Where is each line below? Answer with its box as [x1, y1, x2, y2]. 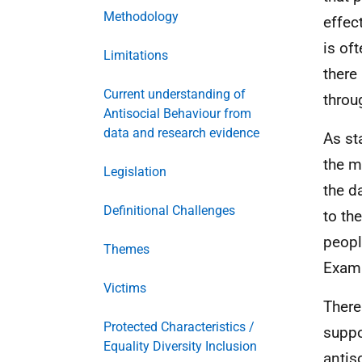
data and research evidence [103, 125, 259, 141]
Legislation [103, 164, 166, 179]
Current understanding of [103, 86, 246, 102]
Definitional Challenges [103, 203, 235, 218]
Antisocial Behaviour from [103, 106, 251, 121]
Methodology [103, 9, 179, 24]
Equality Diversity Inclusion [103, 339, 257, 354]
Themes [103, 242, 149, 257]
